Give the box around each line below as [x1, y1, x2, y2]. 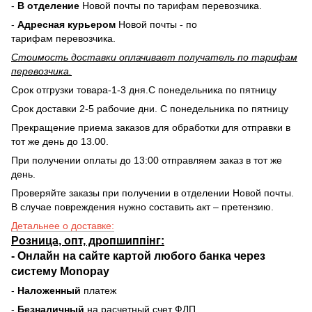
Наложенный [17, 284, 84, 296]
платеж [84, 284, 116, 296]
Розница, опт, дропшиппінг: [11, 233, 164, 247]
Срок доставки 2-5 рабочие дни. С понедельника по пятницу [11, 102, 288, 114]
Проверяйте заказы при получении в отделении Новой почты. [11, 187, 294, 198]
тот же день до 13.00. [11, 135, 109, 147]
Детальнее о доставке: [11, 219, 114, 231]
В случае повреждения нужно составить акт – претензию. [11, 201, 274, 212]
